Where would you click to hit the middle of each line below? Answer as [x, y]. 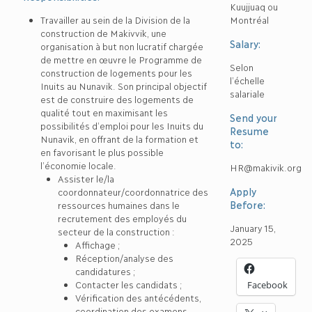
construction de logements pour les [116, 72]
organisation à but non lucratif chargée [122, 46]
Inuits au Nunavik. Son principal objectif [123, 86]
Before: [248, 204]
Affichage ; [97, 244]
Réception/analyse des [124, 258]
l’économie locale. [78, 165]
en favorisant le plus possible [102, 152]
